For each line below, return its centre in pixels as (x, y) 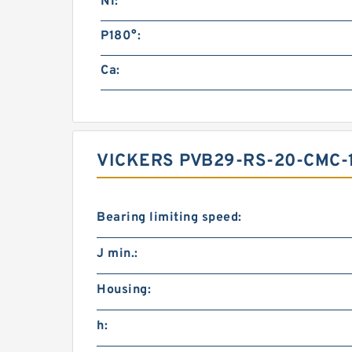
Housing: (124, 290)
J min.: (117, 254)
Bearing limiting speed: (169, 218)
